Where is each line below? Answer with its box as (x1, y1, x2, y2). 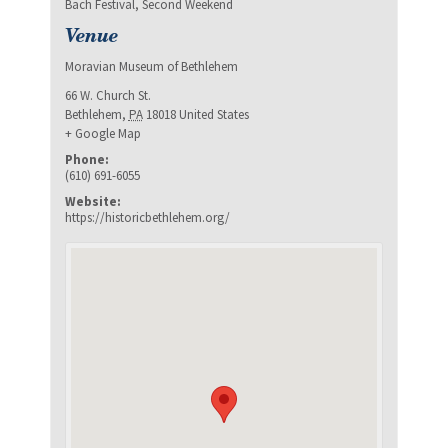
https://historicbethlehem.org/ (64, 208, 230, 226)
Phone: (64, 150, 109, 168)
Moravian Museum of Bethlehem (64, 57, 238, 75)
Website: (64, 192, 121, 210)
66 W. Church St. (64, 86, 151, 104)
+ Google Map (64, 124, 141, 142)
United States (178, 105, 249, 123)
